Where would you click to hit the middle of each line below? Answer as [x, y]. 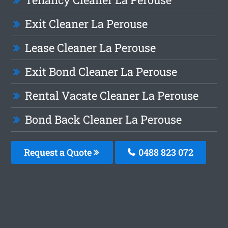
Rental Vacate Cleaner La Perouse [112, 96]
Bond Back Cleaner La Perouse [104, 120]
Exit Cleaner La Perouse [87, 24]
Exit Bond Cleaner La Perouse [101, 72]
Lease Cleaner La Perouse [91, 48]
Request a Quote [59, 152]
